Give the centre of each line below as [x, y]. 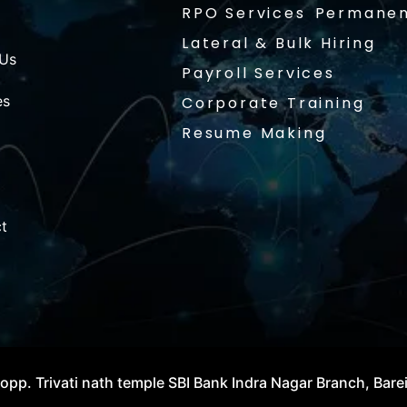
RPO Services [244, 14]
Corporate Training [273, 104]
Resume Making [254, 134]
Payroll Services [258, 74]
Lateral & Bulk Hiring [279, 44]
